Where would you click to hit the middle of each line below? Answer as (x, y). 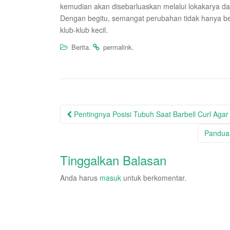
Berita (80, 47)
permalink (118, 47)
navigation (93, 127)
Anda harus (80, 178)
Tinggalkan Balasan (113, 160)
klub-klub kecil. (84, 30)
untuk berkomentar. (154, 178)
